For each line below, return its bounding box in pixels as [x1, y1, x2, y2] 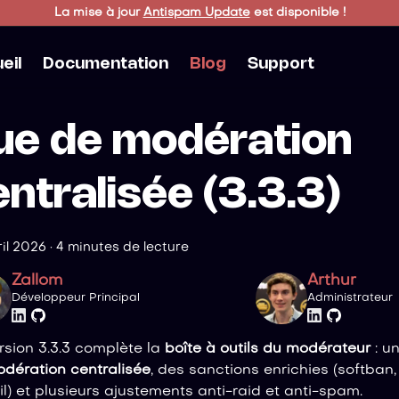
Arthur [307, 273, 357, 289]
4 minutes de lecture [56, 241, 189, 254]
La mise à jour [53, 6, 143, 19]
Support [247, 56, 314, 71]
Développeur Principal [11, 293, 140, 305]
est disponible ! [249, 6, 346, 19]
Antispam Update [142, 6, 250, 19]
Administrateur [307, 293, 394, 305]
